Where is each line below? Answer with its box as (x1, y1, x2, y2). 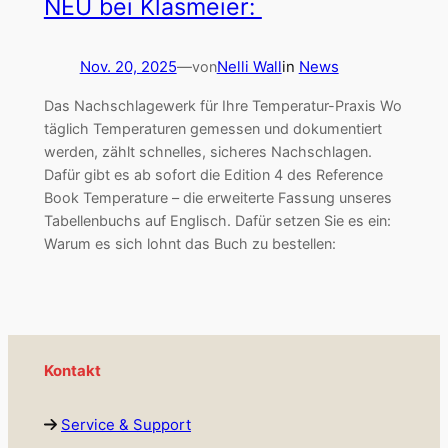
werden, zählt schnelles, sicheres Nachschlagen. (43, 142, 372, 160)
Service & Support (60, 415, 191, 434)
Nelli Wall (216, 57, 282, 76)
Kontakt (43, 362, 101, 381)
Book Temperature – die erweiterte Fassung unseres (43, 188, 392, 206)
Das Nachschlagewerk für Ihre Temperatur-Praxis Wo (43, 96, 402, 114)
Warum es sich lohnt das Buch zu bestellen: (43, 234, 336, 252)
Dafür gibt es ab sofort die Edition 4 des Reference (43, 165, 383, 183)
